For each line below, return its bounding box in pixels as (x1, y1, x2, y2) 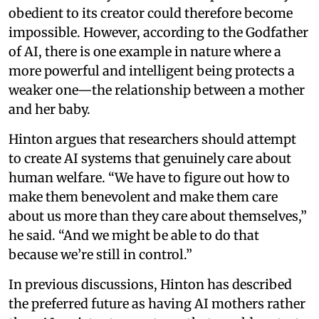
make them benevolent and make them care (9, 189, 278, 205)
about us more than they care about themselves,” (9, 208, 307, 224)
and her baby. (9, 101, 90, 117)
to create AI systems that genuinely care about (9, 150, 291, 167)
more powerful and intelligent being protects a (9, 63, 295, 79)
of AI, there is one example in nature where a (9, 43, 281, 60)
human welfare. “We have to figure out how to (9, 169, 290, 186)
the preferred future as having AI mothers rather (9, 296, 305, 312)
